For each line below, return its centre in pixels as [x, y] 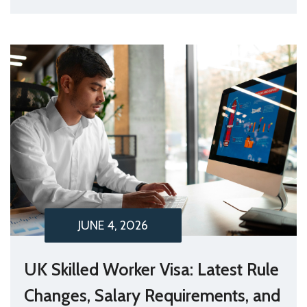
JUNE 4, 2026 [113, 225]
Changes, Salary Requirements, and [152, 295]
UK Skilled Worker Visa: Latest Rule [151, 269]
